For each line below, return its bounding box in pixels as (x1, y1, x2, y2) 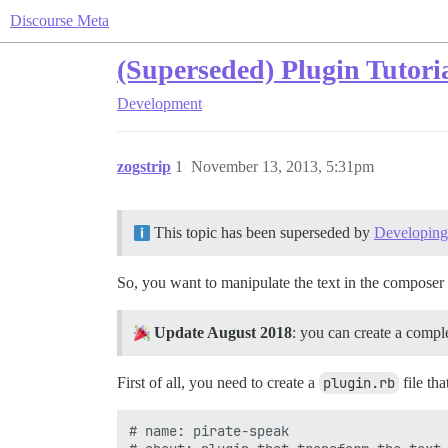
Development (117, 95, 202, 112)
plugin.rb (323, 374, 395, 392)
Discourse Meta (10, 12, 109, 29)
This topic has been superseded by (150, 224, 374, 241)
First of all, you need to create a (117, 374, 319, 391)
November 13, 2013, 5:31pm (191, 158, 374, 175)
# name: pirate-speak (129, 422, 289, 440)
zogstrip (117, 158, 171, 175)
